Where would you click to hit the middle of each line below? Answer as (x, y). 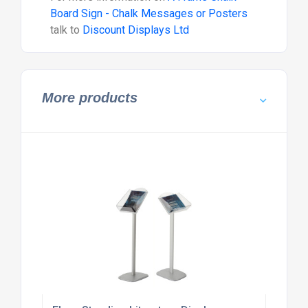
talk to (66, 30)
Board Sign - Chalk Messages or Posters (148, 14)
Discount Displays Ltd (135, 30)
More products (89, 98)
